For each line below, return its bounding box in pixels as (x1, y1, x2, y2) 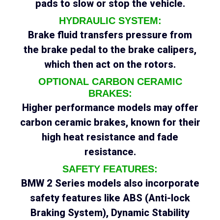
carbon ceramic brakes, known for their (20, 116, 200, 129)
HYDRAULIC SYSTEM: (58, 15, 162, 27)
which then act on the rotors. (44, 58, 176, 71)
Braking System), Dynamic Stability (30, 207, 190, 219)
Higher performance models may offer (22, 102, 198, 114)
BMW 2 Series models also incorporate (21, 177, 199, 190)
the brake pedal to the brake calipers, (24, 44, 196, 56)
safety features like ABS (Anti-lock (30, 192, 190, 204)
